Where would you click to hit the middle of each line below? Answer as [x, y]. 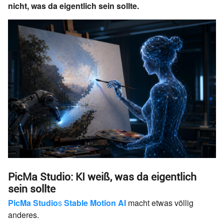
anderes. [23, 214]
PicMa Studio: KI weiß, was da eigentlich [102, 177]
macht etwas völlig [160, 202]
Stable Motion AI [95, 202]
